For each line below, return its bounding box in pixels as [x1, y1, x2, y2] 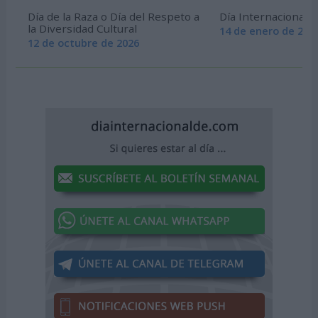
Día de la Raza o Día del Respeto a [27, 9, 199, 24]
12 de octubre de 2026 [27, 36, 139, 50]
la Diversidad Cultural [27, 21, 137, 36]
